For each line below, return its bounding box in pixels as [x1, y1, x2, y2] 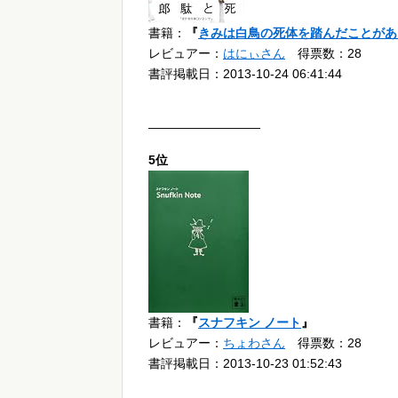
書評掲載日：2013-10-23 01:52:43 [148, 356, 342, 371]
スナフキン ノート [198, 315, 301, 330]
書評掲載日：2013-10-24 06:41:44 [148, 67, 342, 82]
